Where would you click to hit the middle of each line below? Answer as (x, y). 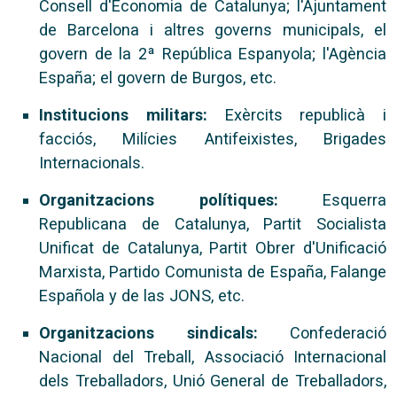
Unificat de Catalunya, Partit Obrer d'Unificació (213, 248)
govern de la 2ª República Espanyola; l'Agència (213, 54)
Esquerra (332, 200)
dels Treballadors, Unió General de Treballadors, (213, 381)
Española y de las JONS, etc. (142, 296)
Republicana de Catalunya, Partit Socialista (213, 224)
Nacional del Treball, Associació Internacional (213, 357)
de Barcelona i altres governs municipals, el (213, 30)
